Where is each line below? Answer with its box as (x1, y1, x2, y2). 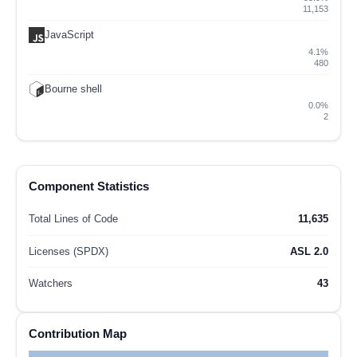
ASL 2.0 (290, 245, 328, 257)
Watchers (29, 277, 73, 290)
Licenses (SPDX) (29, 245, 108, 257)
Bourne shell (45, 83, 102, 95)
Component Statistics (29, 178, 149, 193)
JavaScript (45, 29, 94, 41)
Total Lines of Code (29, 213, 118, 226)
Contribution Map (29, 326, 127, 340)
